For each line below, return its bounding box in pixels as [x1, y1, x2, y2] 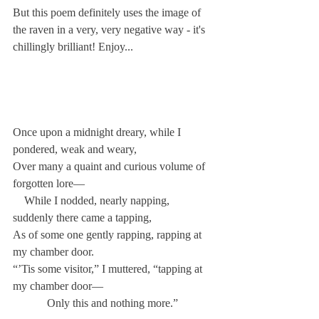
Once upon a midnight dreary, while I [13, 126, 184, 138]
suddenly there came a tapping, [13, 211, 152, 224]
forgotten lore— [13, 177, 85, 189]
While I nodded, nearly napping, [13, 194, 172, 206]
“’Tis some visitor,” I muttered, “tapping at [13, 263, 205, 275]
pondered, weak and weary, [13, 143, 137, 155]
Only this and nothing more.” [13, 297, 178, 309]
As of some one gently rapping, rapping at [13, 229, 204, 241]
